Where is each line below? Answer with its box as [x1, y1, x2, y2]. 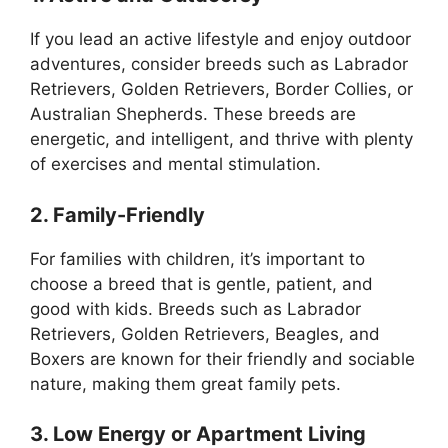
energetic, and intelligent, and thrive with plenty [30, 129, 413, 150]
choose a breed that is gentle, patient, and [30, 273, 373, 294]
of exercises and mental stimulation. [30, 154, 321, 175]
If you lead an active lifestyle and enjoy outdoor [30, 29, 411, 50]
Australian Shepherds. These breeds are [30, 104, 356, 125]
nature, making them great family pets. [30, 373, 341, 394]
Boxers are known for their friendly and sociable [30, 348, 415, 369]
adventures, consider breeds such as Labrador [30, 54, 408, 75]
